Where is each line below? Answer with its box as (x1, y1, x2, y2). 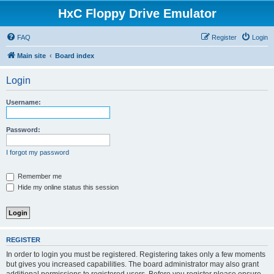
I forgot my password (6, 149, 69, 156)
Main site (17, 52, 46, 59)
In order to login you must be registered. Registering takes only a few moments (6, 250, 265, 259)
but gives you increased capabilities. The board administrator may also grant (6, 259, 259, 268)
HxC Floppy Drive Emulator (57, 7, 217, 20)
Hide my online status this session (16, 183, 119, 191)
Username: (6, 98, 41, 106)
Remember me (16, 172, 62, 180)
